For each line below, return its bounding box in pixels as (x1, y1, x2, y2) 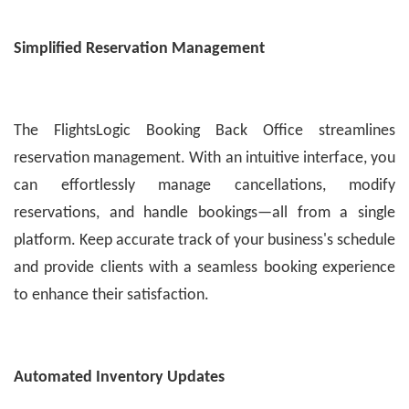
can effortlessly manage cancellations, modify (14, 177, 395, 195)
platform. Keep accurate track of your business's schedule (14, 232, 395, 250)
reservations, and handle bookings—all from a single (14, 204, 395, 223)
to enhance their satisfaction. (14, 287, 209, 305)
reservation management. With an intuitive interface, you (14, 150, 395, 168)
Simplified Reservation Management (14, 40, 265, 58)
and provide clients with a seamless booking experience (14, 259, 395, 278)
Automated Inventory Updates (14, 369, 225, 387)
